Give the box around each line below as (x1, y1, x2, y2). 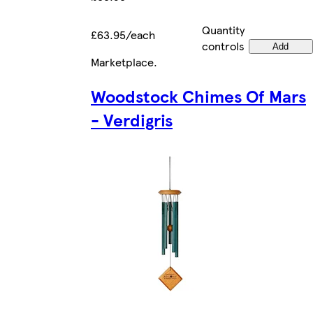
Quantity (202, 22, 245, 38)
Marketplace (91, 54, 154, 71)
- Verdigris (91, 108, 173, 132)
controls (202, 38, 245, 54)
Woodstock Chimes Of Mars (91, 84, 306, 108)
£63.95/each (91, 27, 155, 43)
